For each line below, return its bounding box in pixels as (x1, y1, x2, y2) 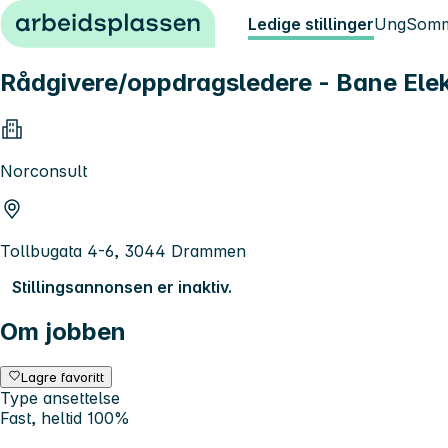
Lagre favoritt (21, 368, 105, 385)
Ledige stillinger (248, 14, 374, 34)
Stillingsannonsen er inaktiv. (12, 276, 232, 297)
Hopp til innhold (8, 8, 131, 28)
